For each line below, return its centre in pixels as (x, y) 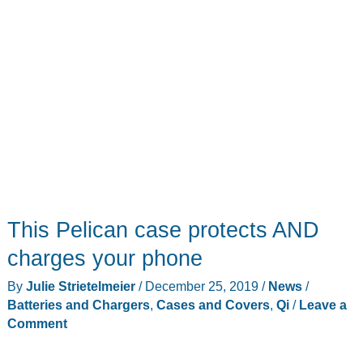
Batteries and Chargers (78, 304)
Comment (37, 323)
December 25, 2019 (203, 286)
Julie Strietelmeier (82, 286)
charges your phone (105, 258)
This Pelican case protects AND (163, 230)
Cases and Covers (213, 304)
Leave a (322, 304)
